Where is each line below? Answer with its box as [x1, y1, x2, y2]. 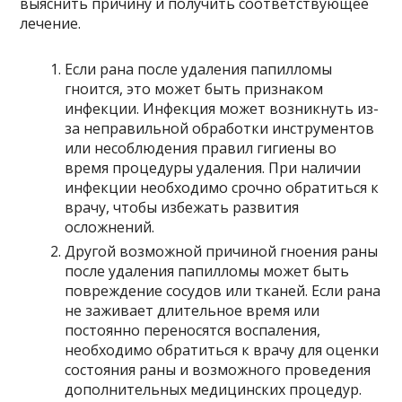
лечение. [20, 13, 82, 33]
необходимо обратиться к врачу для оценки [65, 339, 380, 360]
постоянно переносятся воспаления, [65, 319, 321, 340]
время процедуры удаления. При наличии [65, 157, 362, 178]
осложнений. [65, 216, 155, 237]
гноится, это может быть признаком [65, 78, 324, 99]
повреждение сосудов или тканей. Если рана [65, 280, 381, 301]
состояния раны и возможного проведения [65, 359, 371, 380]
